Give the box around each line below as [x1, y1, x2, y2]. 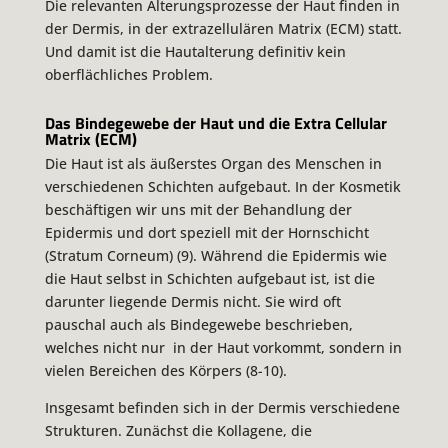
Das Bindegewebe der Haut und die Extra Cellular [44, 110, 387, 135]
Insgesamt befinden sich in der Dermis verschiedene [44, 397, 400, 417]
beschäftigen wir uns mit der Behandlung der [44, 199, 352, 219]
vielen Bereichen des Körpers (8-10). [44, 360, 287, 380]
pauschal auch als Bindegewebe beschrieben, [44, 314, 353, 334]
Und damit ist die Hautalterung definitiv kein [44, 42, 346, 62]
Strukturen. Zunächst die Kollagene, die [44, 420, 312, 440]
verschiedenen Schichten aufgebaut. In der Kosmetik [44, 176, 401, 196]
